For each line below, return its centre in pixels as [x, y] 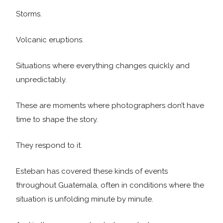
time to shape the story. [57, 119]
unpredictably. [41, 80]
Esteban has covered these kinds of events [92, 171]
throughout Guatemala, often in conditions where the [110, 185]
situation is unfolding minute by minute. [85, 199]
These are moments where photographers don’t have [110, 106]
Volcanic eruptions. [50, 40]
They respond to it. [49, 145]
